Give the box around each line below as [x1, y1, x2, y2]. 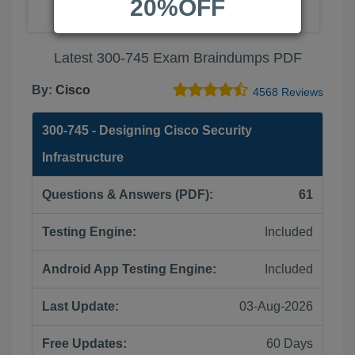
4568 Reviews [253, 86, 323, 98]
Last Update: [42, 300, 119, 313]
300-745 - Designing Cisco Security [42, 124, 252, 137]
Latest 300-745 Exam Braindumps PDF [53, 50, 302, 66]
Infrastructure [42, 151, 124, 164]
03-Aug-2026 [239, 300, 313, 313]
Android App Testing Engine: [42, 262, 216, 276]
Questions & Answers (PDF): [42, 188, 213, 201]
